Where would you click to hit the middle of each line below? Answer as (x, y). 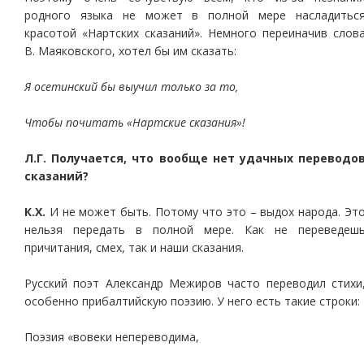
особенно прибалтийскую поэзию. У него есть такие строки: (192, 301)
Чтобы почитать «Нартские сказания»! (135, 122)
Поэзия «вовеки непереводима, (112, 337)
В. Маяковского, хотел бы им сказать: (130, 51)
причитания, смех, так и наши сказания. (134, 247)
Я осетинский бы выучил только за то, (131, 87)
